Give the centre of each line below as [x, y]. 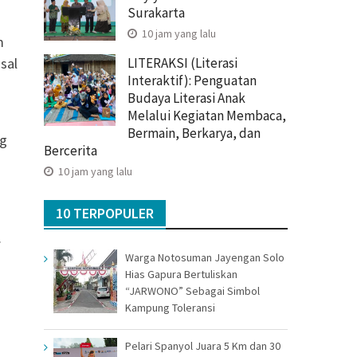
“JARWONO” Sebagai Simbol [192, 290]
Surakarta [156, 12]
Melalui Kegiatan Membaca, [207, 115]
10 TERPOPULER [105, 213]
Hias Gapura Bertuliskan [181, 274]
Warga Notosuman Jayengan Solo [205, 257]
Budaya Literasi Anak [186, 98]
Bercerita [71, 150]
